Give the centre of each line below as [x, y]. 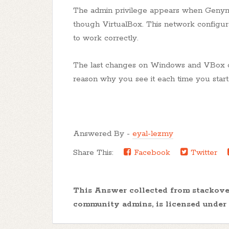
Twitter [203, 153]
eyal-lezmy [153, 134]
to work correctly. [106, 38]
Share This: [96, 153]
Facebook [151, 153]
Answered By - [103, 134]
